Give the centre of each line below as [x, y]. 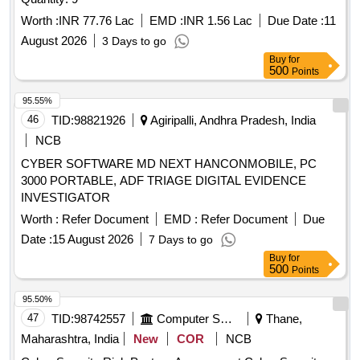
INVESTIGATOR [65, 198]
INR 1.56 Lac [218, 21]
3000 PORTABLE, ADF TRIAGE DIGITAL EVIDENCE [164, 181]
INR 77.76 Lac [96, 21]
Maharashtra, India [70, 339]
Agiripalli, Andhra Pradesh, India [232, 121]
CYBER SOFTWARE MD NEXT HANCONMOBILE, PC [169, 164]
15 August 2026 [93, 239]
